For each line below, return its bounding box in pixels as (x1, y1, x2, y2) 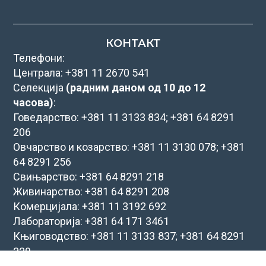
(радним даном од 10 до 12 (66, 81, 206, 94)
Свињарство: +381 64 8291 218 (13, 170, 164, 183)
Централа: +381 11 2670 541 (13, 66, 150, 79)
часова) (13, 96, 54, 109)
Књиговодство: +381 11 (13, 229, 132, 242)
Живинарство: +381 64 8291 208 (13, 185, 170, 198)
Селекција (13, 81, 66, 94)
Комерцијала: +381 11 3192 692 (13, 199, 167, 213)
